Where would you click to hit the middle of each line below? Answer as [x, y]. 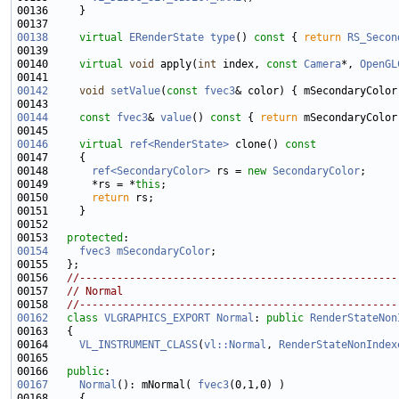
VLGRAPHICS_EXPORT [157, 318]
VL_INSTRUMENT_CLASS [138, 345]
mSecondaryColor [163, 252]
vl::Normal [235, 345]
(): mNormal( [157, 385]
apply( [176, 65]
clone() [254, 145]
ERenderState [167, 38]
